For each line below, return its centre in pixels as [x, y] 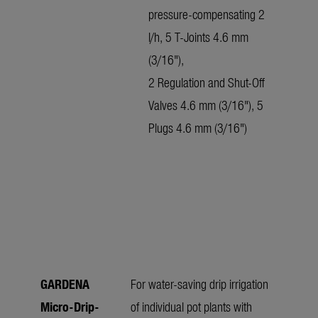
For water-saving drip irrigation [199, 284]
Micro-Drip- [70, 307]
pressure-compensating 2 [207, 14]
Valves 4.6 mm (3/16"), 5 [206, 105]
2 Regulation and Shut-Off [207, 82]
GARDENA [65, 284]
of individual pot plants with [191, 307]
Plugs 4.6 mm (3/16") [198, 128]
